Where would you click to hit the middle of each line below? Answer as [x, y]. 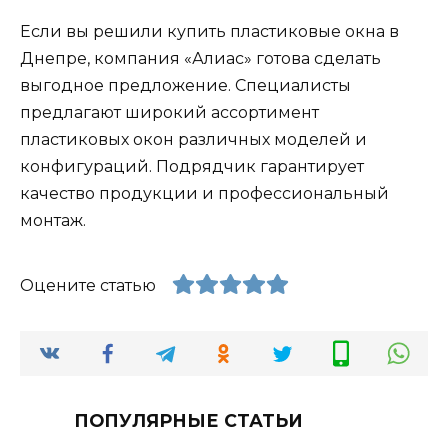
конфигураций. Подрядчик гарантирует [192, 166]
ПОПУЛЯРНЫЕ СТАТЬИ [188, 420]
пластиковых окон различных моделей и [193, 139]
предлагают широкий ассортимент [169, 112]
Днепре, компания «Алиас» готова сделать [200, 58]
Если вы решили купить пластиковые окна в [209, 31]
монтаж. [53, 220]
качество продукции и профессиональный [204, 193]
